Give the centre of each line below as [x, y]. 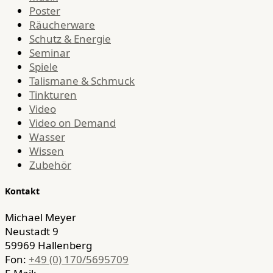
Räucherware [62, 25]
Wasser [47, 137]
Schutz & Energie [70, 39]
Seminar [50, 53]
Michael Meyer [41, 218]
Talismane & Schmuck [82, 81]
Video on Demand [73, 123]
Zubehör [50, 165]
